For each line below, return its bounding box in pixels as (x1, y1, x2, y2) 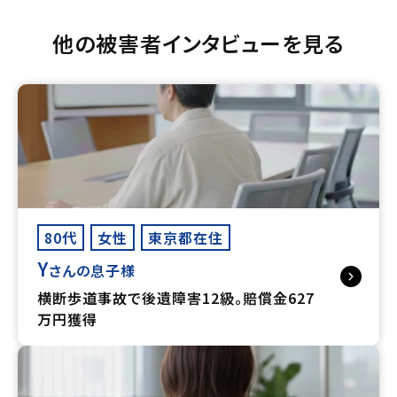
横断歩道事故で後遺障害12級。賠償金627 (37, 286, 315, 308)
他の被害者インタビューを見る (52, 27, 345, 58)
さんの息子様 (49, 259, 136, 281)
